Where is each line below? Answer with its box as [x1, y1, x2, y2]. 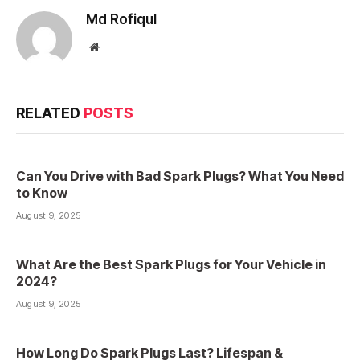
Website [98, 41, 134, 53]
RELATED [16, 104, 84, 122]
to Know [16, 185, 67, 202]
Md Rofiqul [86, 11, 157, 28]
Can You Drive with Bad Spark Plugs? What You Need [16, 168, 344, 185]
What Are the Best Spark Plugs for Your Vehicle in [16, 256, 326, 273]
